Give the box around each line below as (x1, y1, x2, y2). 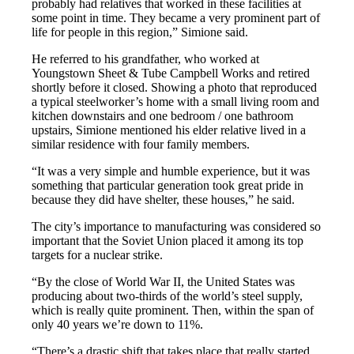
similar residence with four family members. (32, 137, 250, 151)
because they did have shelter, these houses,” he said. (32, 192, 296, 206)
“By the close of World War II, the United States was (32, 274, 296, 288)
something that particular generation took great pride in (32, 178, 304, 192)
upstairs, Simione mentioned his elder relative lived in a (32, 122, 307, 137)
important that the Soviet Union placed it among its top (32, 233, 304, 247)
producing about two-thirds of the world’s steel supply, (32, 288, 303, 303)
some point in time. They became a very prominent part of (32, 10, 321, 24)
